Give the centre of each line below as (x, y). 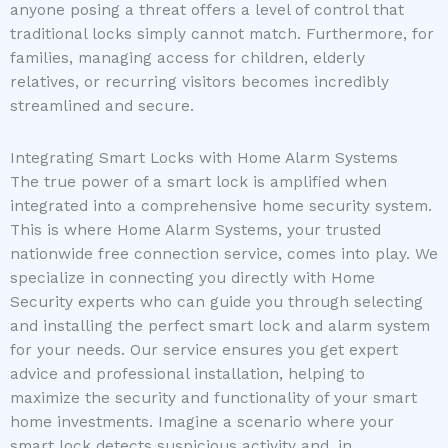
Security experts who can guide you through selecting (216, 301)
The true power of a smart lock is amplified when (198, 181)
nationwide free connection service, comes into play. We (224, 253)
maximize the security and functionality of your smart (213, 397)
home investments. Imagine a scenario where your (202, 421)
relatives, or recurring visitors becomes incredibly (199, 82)
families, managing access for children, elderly (187, 58)
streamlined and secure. (102, 106)
